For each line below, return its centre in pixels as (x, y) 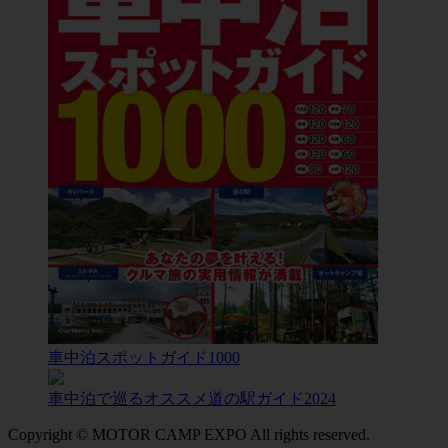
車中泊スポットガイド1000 (144, 357)
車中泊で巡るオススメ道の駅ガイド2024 (192, 398)
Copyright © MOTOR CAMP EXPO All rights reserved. (189, 434)
